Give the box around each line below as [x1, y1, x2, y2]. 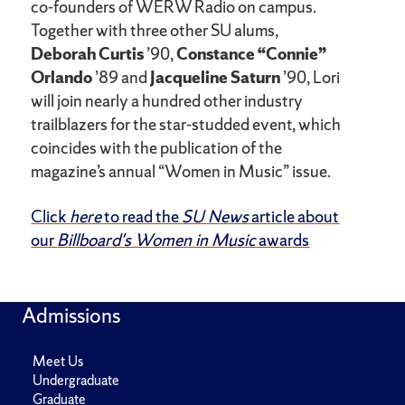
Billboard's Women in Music [57, 229, 257, 252]
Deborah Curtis [31, 42, 145, 66]
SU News [182, 205, 250, 229]
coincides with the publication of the [31, 137, 283, 160]
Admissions [22, 302, 120, 330]
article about [249, 205, 340, 229]
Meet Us [33, 352, 83, 372]
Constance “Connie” [176, 42, 327, 66]
